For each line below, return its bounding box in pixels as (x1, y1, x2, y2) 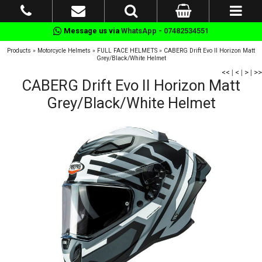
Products (7, 47, 31, 54)
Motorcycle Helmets (37, 47, 91, 54)
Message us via (62, 26, 121, 35)
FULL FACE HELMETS (97, 47, 157, 54)
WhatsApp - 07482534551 (121, 26, 209, 35)
